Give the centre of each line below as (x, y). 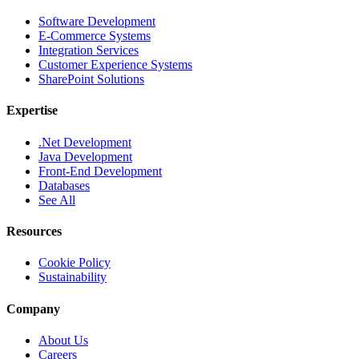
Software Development (97, 22)
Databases (64, 185)
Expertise (32, 111)
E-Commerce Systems (95, 36)
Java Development (85, 156)
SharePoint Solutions (91, 79)
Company (33, 309)
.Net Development (85, 142)
